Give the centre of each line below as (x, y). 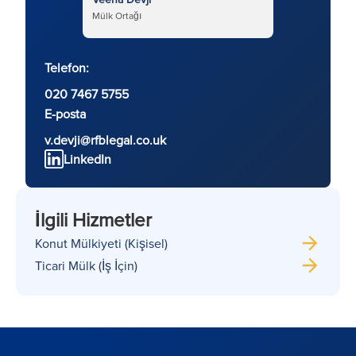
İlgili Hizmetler (93, 219)
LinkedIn (87, 159)
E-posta (65, 113)
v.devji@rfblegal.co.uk (105, 139)
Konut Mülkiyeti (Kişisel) (101, 243)
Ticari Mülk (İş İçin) (86, 265)
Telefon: (67, 67)
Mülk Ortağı (117, 15)
